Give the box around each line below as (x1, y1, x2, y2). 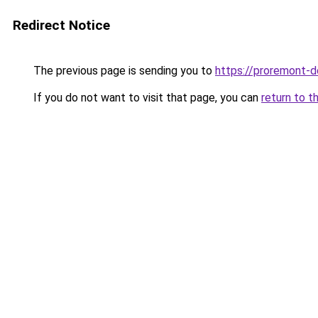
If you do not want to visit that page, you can (31, 91, 261, 104)
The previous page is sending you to (31, 64, 215, 77)
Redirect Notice (13, 17, 110, 33)
